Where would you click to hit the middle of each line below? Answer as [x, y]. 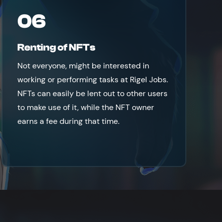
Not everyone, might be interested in [83, 66]
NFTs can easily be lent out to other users [92, 93]
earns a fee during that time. [68, 121]
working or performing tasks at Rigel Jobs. [92, 80]
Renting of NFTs [56, 47]
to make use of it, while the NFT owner [85, 107]
